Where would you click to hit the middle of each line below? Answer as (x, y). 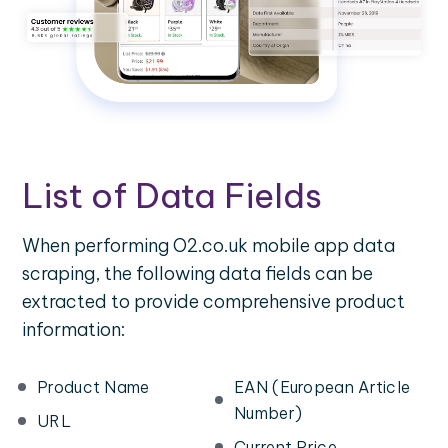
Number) (268, 413)
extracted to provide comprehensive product (213, 302)
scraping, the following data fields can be (197, 274)
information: (73, 330)
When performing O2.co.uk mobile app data (208, 246)
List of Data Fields (172, 196)
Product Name (93, 387)
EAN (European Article (322, 387)
